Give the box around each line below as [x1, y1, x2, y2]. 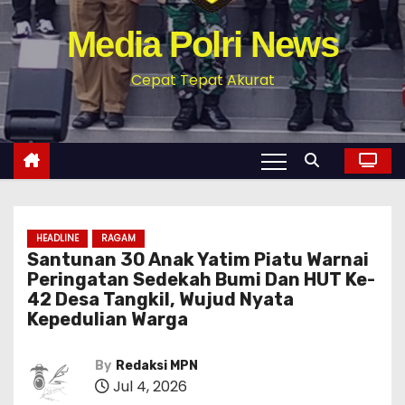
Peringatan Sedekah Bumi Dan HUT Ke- [27, 268, 375, 290]
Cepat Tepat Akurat [130, 70, 275, 90]
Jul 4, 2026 [109, 376, 187, 397]
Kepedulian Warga [27, 308, 188, 330]
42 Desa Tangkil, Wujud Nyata [27, 288, 294, 310]
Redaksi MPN [116, 358, 198, 373]
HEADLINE [36, 231, 79, 245]
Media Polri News [67, 24, 338, 64]
